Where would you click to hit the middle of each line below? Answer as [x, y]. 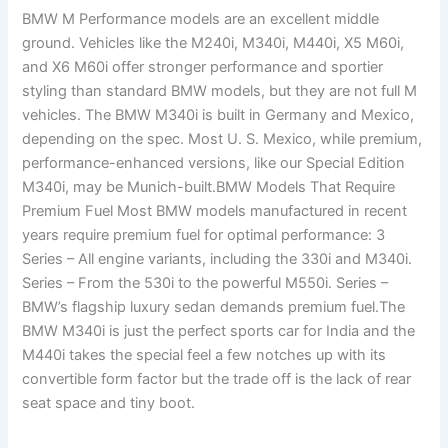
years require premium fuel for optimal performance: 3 [204, 235]
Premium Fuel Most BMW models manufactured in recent [215, 211]
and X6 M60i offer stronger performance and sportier [203, 67]
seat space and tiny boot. [109, 403]
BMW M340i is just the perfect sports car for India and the [219, 331]
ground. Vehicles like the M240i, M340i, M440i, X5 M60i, [213, 43]
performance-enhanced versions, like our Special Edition [214, 163]
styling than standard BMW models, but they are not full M [220, 91]
